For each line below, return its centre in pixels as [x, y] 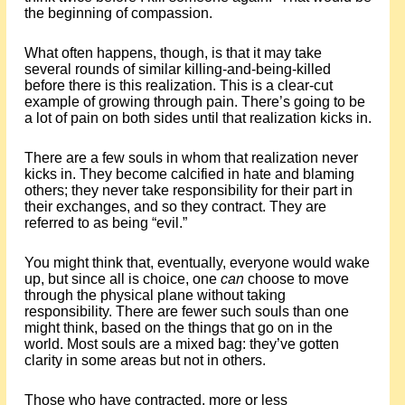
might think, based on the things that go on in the [178, 328]
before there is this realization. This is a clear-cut [178, 85]
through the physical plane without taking [155, 295]
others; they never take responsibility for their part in [188, 190]
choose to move [296, 279]
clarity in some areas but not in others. [145, 360]
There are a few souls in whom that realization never [191, 158]
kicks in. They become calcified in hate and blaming [189, 174]
